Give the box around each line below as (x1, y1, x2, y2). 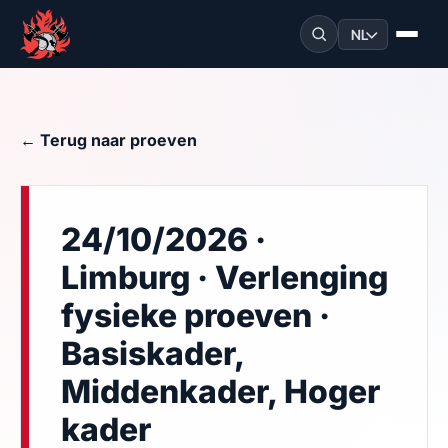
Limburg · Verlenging (61, 258, 388, 297)
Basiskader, (61, 334, 244, 373)
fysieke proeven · (61, 296, 330, 335)
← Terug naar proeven (20, 130, 197, 150)
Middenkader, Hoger (61, 372, 380, 411)
